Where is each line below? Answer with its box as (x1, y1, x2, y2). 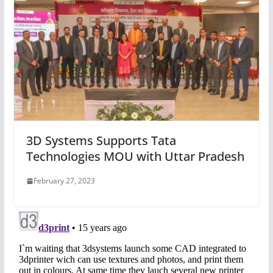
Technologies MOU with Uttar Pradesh (26, 148, 244, 165)
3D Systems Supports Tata (26, 132, 176, 149)
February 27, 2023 (33, 175, 95, 186)
